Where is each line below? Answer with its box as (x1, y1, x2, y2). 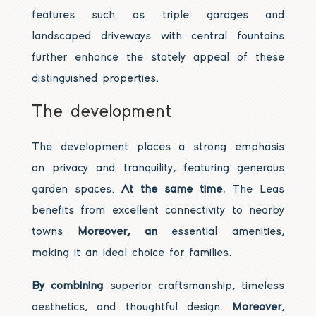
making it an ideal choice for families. (31, 247, 231, 260)
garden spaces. (31, 183, 121, 196)
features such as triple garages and (31, 9, 285, 22)
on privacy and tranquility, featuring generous (31, 162, 285, 175)
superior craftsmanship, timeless (103, 280, 285, 293)
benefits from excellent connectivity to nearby (31, 205, 285, 217)
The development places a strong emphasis (31, 141, 285, 154)
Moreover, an (77, 226, 172, 238)
